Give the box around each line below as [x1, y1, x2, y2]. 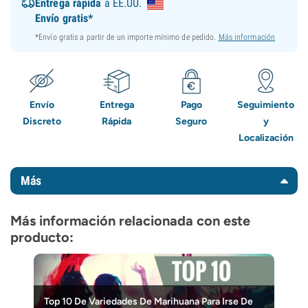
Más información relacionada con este [10, 212, 250, 229]
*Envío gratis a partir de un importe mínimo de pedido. [35, 32, 219, 42]
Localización [238, 132, 294, 144]
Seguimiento [237, 99, 295, 111]
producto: [10, 229, 74, 245]
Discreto [22, 115, 61, 127]
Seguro [175, 115, 208, 127]
